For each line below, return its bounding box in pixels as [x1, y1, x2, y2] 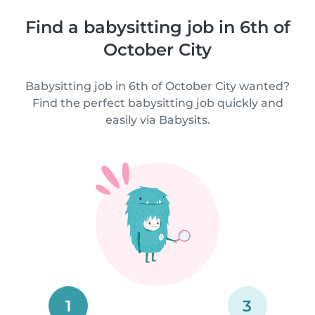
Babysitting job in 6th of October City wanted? [25, 79, 290, 93]
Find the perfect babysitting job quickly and [32, 96, 283, 110]
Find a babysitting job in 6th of [25, 16, 290, 37]
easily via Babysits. [105, 112, 210, 127]
